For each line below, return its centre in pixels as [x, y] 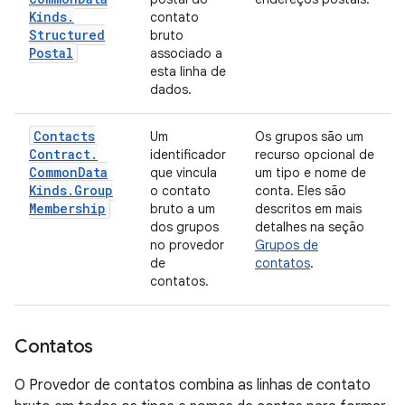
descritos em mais [308, 209]
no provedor [187, 245]
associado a [186, 53]
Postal [51, 53]
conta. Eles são [301, 191]
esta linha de [188, 71]
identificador [188, 155]
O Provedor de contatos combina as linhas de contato [193, 385]
